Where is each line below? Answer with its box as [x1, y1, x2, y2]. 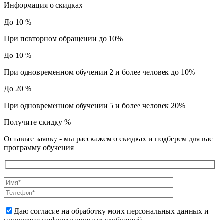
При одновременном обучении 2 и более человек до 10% [4, 67, 195, 76]
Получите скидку [4, 117, 64, 126]
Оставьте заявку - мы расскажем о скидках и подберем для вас [4, 134, 213, 143]
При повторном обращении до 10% [4, 34, 123, 43]
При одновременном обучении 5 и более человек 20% [4, 101, 185, 110]
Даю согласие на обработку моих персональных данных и [14, 207, 209, 216]
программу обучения [4, 143, 74, 152]
